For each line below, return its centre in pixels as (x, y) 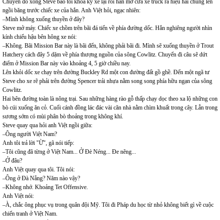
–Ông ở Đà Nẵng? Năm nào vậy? (41, 178)
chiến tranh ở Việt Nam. (30, 214)
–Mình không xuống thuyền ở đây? (43, 19)
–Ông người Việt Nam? (30, 134)
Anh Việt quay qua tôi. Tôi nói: (39, 169)
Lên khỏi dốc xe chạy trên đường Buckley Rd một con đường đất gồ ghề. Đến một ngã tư (106, 72)
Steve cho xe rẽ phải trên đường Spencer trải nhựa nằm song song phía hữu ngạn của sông (107, 81)
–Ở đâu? (12, 161)
